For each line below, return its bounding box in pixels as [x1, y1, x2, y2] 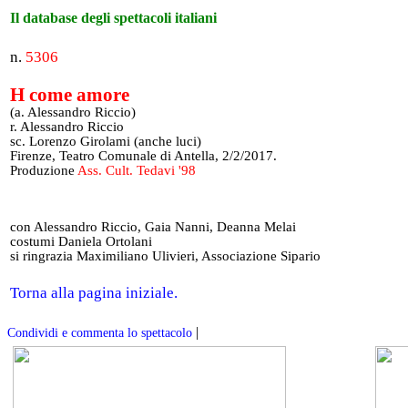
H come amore [10, 84, 129, 106]
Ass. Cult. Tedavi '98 [77, 163, 196, 178]
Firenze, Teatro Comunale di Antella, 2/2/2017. [10, 148, 277, 163]
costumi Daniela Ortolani [10, 234, 152, 249]
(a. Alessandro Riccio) [10, 105, 136, 119]
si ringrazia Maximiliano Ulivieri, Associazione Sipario [10, 249, 321, 263]
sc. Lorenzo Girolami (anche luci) [10, 134, 201, 148]
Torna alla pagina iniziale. [10, 283, 178, 301]
